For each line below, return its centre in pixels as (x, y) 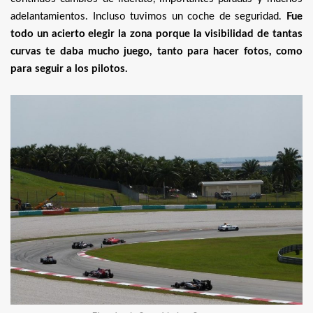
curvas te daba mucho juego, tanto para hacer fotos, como (156, 51)
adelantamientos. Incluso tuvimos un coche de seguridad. (148, 16)
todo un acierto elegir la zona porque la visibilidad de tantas (156, 34)
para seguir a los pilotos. (69, 68)
